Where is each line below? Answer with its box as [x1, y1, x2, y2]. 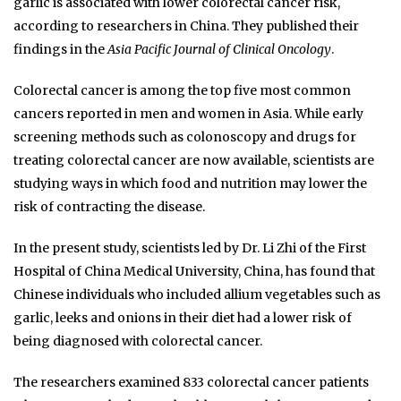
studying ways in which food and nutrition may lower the [13, 175, 367, 192]
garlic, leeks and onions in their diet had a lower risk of [13, 309, 352, 326]
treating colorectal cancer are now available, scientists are [13, 151, 374, 168]
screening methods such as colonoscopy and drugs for [13, 128, 356, 145]
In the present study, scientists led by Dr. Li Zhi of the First [13, 239, 366, 256]
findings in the [13, 40, 107, 57]
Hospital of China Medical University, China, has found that [13, 262, 375, 279]
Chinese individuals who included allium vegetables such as [13, 286, 380, 303]
